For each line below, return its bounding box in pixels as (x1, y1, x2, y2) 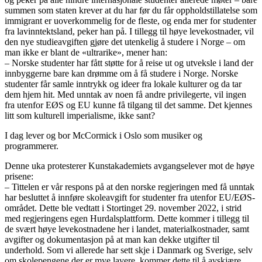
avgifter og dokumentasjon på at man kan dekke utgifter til (5, 234, 219, 244)
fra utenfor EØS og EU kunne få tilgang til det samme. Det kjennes (5, 99, 252, 110)
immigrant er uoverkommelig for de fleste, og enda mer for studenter (5, 15, 256, 26)
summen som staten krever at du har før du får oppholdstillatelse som (5, 5, 257, 15)
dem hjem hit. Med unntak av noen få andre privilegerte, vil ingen (5, 89, 246, 99)
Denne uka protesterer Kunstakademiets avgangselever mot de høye (5, 160, 254, 171)
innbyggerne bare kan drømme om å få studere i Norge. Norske (5, 68, 238, 78)
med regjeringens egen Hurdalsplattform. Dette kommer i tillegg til (5, 213, 249, 223)
